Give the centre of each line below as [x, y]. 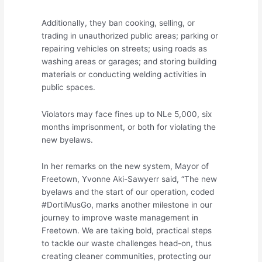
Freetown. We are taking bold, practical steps [127, 231]
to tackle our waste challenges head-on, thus [127, 244]
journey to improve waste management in [120, 218]
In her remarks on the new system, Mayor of [125, 166]
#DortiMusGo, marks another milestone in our [127, 205]
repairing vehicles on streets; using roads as [125, 48]
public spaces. [69, 87]
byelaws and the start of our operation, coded [128, 192]
